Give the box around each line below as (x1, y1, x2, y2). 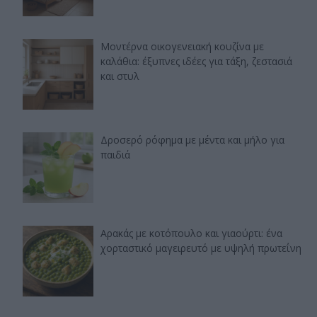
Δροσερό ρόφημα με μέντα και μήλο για (100, 133, 284, 147)
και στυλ (100, 69, 139, 83)
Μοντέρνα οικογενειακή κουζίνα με (100, 40, 264, 54)
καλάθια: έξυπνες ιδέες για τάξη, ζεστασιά (100, 54, 292, 69)
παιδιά (100, 148, 130, 162)
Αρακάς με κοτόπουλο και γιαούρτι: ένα (100, 226, 282, 241)
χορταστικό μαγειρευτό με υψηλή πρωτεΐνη (100, 241, 301, 255)
